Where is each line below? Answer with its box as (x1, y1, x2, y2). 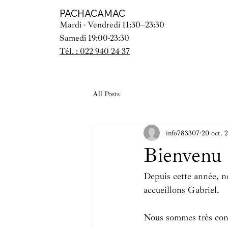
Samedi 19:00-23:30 (59, 32, 129, 43)
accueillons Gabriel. (144, 184, 219, 196)
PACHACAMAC (59, 7, 125, 20)
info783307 (166, 128, 199, 137)
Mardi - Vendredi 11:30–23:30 (59, 19, 164, 30)
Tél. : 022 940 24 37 (59, 45, 130, 56)
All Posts (93, 89, 120, 98)
